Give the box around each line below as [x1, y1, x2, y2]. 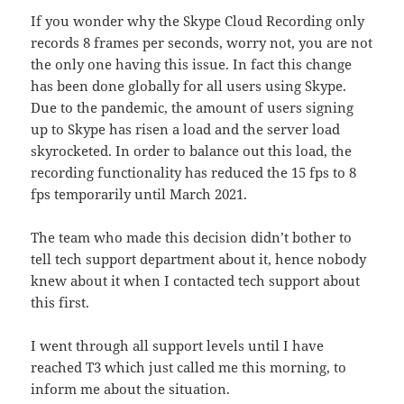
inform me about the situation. [31, 379, 231, 398]
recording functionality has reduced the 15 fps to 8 [31, 162, 357, 181]
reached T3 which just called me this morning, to [31, 357, 347, 376]
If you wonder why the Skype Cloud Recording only [31, 11, 365, 30]
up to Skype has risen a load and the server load [31, 119, 341, 138]
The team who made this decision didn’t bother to [31, 227, 353, 246]
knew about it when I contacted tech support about [31, 271, 361, 289]
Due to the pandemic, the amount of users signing [31, 97, 354, 116]
